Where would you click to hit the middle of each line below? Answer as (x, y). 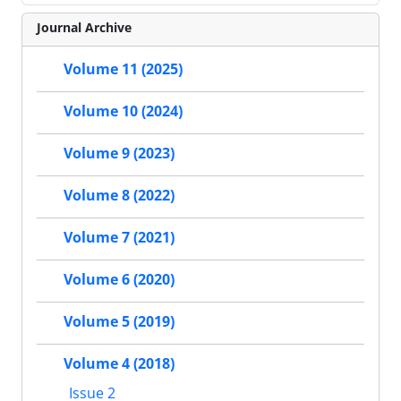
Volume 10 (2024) (123, 111)
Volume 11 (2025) (123, 69)
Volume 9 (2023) (119, 154)
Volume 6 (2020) (119, 280)
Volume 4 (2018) (119, 364)
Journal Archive (84, 27)
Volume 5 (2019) (119, 322)
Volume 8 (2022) (119, 196)
